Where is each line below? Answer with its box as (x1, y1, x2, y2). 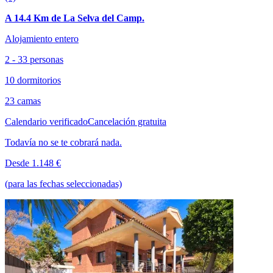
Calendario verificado (5, 116, 88, 127)
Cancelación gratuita (88, 116, 166, 127)
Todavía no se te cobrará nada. (5, 136, 122, 147)
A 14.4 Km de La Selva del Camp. (5, 12, 144, 23)
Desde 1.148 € (5, 157, 61, 168)
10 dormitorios (5, 74, 61, 85)
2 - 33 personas (5, 54, 63, 65)
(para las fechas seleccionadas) (5, 178, 122, 189)
